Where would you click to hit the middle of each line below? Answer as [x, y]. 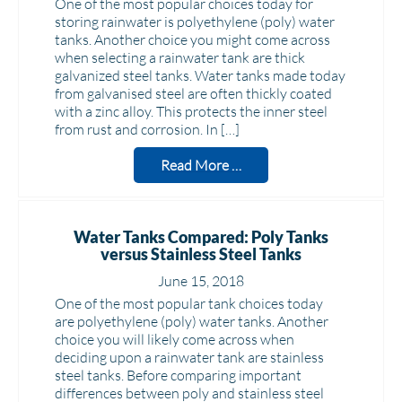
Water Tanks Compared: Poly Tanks [201, 237]
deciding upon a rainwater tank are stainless [189, 357]
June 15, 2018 [201, 281]
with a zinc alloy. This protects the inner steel [191, 111]
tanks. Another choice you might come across [192, 39]
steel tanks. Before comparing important [178, 375]
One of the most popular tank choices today [189, 303]
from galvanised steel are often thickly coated [193, 93]
